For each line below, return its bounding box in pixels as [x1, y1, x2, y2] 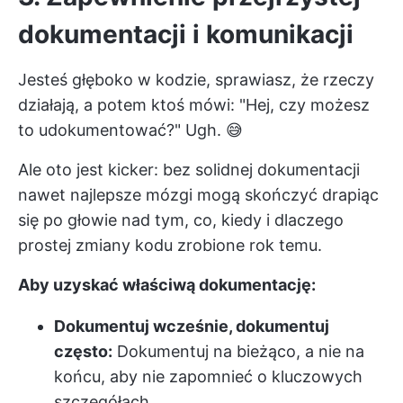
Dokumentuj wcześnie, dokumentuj [54, 317, 329, 336]
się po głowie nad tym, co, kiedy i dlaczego [18, 210, 344, 229]
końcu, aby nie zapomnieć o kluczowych [54, 367, 363, 386]
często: [54, 342, 112, 361]
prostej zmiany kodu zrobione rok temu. [18, 236, 322, 255]
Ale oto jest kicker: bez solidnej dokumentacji [18, 160, 360, 179]
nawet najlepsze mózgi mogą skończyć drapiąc [18, 185, 379, 204]
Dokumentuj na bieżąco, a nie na [112, 342, 364, 361]
